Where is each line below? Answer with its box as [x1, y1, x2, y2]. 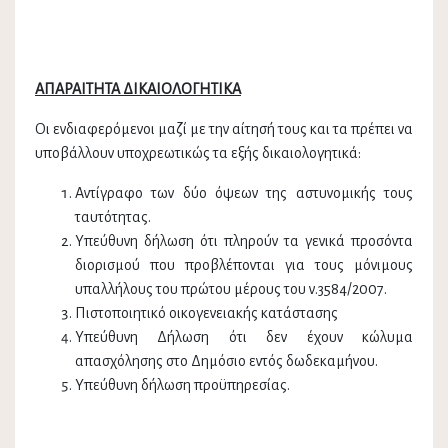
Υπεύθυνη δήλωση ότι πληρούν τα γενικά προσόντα [75, 233, 413, 250]
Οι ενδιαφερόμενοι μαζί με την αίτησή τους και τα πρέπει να [35, 121, 413, 138]
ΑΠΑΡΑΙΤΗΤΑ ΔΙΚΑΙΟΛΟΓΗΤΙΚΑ [35, 81, 241, 98]
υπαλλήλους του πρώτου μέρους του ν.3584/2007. [75, 281, 387, 298]
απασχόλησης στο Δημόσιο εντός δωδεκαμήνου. [75, 353, 378, 370]
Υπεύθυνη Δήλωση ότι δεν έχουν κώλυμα [75, 329, 413, 346]
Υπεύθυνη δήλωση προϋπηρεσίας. [75, 377, 290, 394]
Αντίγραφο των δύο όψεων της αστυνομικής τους [75, 185, 413, 202]
